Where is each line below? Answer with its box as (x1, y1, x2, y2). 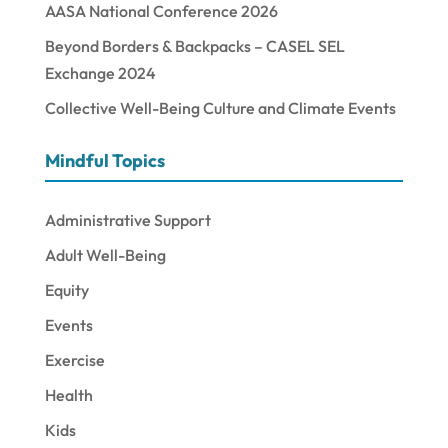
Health (44, 384, 93, 405)
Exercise (44, 349, 105, 370)
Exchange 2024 (44, 62, 156, 83)
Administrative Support (44, 209, 211, 230)
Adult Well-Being (44, 244, 166, 265)
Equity (44, 279, 89, 300)
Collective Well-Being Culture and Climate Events (44, 97, 396, 118)
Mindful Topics (44, 148, 165, 172)
